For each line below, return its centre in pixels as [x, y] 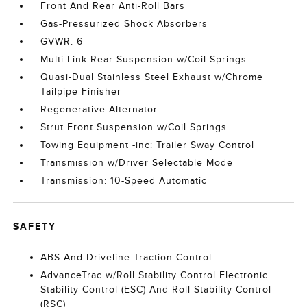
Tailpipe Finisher [81, 91]
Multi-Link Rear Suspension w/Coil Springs [144, 59]
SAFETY [35, 226]
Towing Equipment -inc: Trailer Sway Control [148, 145]
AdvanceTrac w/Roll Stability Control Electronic [155, 275]
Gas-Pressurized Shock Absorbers [124, 24]
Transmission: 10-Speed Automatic [124, 181]
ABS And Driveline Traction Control [126, 257]
